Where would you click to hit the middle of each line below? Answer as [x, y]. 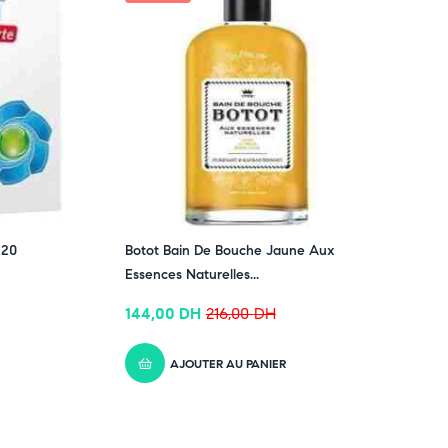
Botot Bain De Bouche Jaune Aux [229, 250]
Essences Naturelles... [191, 274]
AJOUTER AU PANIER [227, 363]
